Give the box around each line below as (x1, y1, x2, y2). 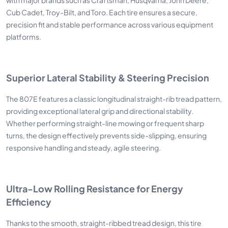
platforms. (6, 31, 41, 41)
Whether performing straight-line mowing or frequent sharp (6, 118, 204, 128)
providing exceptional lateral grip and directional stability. (6, 105, 193, 116)
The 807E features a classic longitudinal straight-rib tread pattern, (6, 93, 222, 103)
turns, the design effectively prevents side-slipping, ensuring (6, 130, 207, 140)
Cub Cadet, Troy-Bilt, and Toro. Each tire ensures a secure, (6, 7, 197, 17)
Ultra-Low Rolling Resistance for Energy (6, 181, 183, 195)
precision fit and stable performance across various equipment (6, 19, 213, 29)
